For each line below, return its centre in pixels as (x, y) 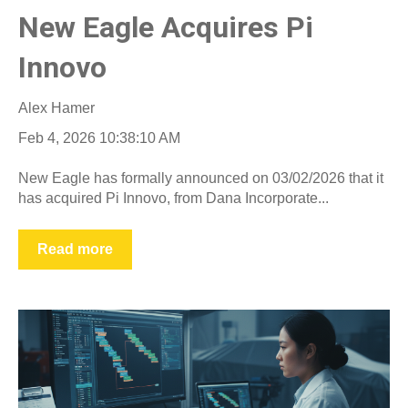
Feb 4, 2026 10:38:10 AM (99, 138)
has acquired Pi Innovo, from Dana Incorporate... (173, 199)
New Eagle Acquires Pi (166, 28)
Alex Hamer (56, 107)
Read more (75, 249)
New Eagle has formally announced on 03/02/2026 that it (201, 178)
